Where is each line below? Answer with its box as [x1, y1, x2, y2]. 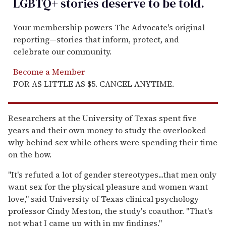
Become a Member [13, 66, 85, 77]
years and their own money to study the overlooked [8, 124, 206, 136]
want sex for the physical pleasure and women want [8, 181, 208, 192]
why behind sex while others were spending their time [8, 136, 217, 148]
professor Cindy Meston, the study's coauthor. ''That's [8, 205, 213, 216]
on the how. [8, 148, 51, 160]
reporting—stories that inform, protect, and [13, 33, 179, 45]
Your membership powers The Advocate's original [13, 21, 205, 33]
